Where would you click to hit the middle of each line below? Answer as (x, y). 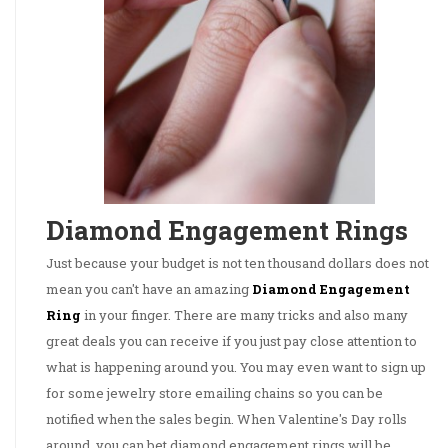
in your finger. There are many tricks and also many (244, 315)
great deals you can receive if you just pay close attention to (231, 341)
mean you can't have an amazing (149, 289)
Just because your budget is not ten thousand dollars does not (237, 263)
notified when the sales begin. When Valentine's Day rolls (226, 419)
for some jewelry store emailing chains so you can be (214, 393)
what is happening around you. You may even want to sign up (236, 367)
